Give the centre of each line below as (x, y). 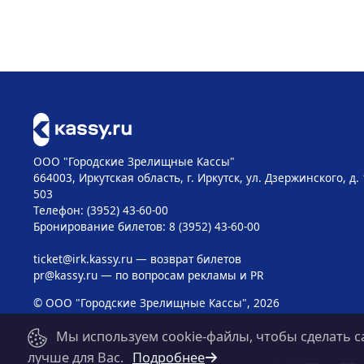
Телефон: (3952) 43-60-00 (100, 210)
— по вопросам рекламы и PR (180, 275)
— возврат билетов (186, 259)
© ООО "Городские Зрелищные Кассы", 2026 (156, 303)
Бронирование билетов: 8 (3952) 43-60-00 (146, 227)
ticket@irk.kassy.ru (82, 259)
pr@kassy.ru (65, 275)
